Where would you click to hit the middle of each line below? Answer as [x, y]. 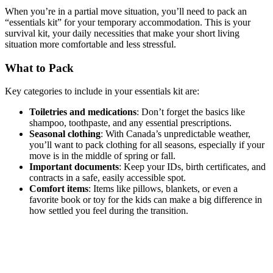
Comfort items [59, 189]
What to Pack [39, 68]
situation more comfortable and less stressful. [90, 44]
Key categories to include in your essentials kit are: [102, 91]
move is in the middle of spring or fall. [102, 156]
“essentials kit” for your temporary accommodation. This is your [128, 22]
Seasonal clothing [65, 134]
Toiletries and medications [83, 112]
